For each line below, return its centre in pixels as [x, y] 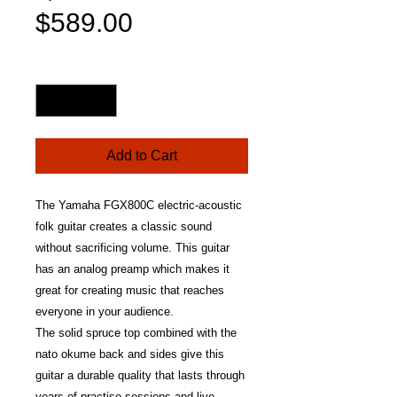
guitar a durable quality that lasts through [140, 375]
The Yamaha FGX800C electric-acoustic [139, 205]
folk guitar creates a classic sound [124, 226]
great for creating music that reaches [130, 290]
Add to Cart [142, 156]
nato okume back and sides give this [130, 354]
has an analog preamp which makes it [132, 269]
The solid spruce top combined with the [136, 333]
